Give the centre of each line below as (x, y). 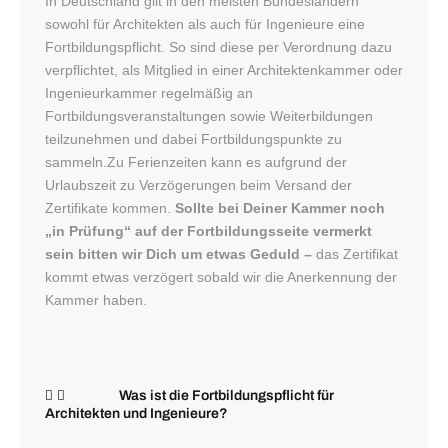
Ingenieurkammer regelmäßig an (149, 93)
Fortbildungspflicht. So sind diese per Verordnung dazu (218, 47)
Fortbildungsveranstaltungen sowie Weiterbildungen (209, 116)
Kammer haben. (96, 300)
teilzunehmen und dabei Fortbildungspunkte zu (193, 139)
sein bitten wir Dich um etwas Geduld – (180, 254)
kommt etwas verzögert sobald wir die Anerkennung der (221, 277)
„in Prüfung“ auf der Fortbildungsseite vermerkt (208, 231)
